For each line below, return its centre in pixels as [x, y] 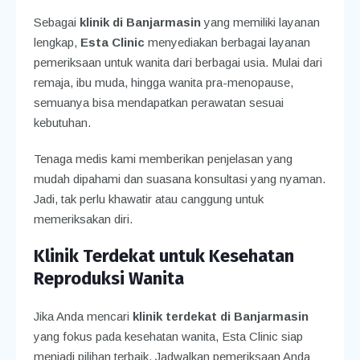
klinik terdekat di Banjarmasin [220, 316]
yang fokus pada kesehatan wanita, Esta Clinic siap [168, 336]
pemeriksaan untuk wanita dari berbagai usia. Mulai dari [178, 62]
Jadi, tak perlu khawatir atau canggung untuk [148, 198]
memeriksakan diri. [83, 219]
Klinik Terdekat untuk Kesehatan [164, 256]
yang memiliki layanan [260, 22]
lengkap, [57, 42]
